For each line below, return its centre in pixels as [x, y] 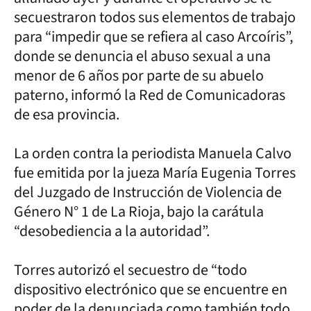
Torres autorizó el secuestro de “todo [131, 270]
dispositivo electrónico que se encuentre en [151, 289]
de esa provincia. [67, 114]
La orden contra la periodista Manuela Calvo [153, 153]
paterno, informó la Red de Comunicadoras [150, 95]
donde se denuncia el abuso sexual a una [142, 56]
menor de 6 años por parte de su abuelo [139, 75]
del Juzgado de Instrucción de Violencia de [148, 192]
